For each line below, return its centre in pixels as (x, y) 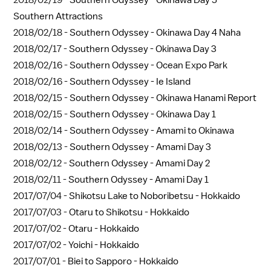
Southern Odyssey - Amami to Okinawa (152, 130)
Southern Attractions (58, 16)
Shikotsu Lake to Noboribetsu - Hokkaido (155, 196)
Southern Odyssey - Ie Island (130, 81)
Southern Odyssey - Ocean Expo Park (149, 65)
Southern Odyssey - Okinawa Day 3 (143, 49)
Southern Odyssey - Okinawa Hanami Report (163, 98)
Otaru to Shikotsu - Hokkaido (129, 212)
